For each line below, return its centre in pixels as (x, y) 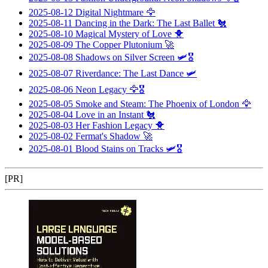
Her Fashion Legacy (114, 125)
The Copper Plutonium (119, 44)
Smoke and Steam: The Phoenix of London (157, 103)
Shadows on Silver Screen (125, 57)
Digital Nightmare (109, 12)
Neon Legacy (101, 89)
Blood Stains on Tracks (119, 148)
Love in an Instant (109, 114)
